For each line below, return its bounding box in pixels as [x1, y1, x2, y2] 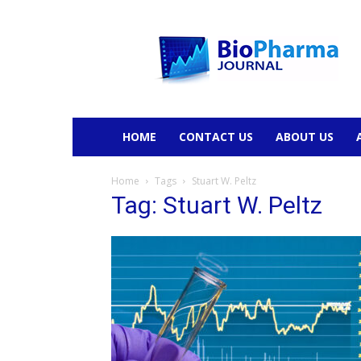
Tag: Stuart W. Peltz [111, 191, 322, 219]
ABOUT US [276, 129, 334, 144]
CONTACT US [179, 129, 253, 144]
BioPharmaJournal [152, 23, 247, 38]
